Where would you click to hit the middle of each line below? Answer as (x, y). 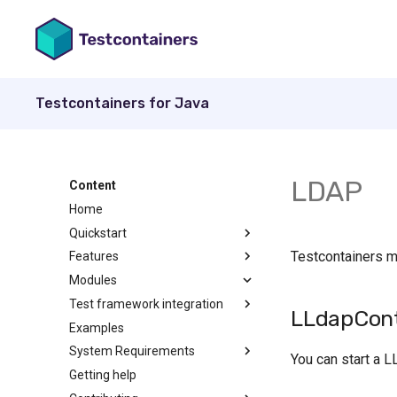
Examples (97, 327)
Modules (93, 280)
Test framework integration (146, 304)
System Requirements (132, 351)
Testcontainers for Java (122, 103)
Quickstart (98, 233)
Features (94, 257)
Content (93, 185)
